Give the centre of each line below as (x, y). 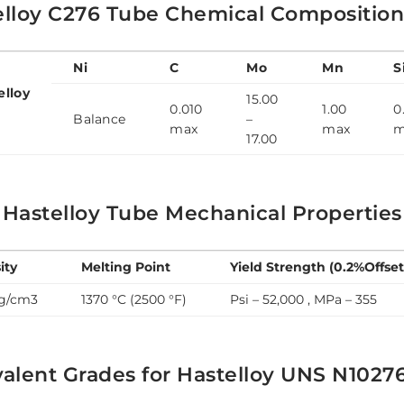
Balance (100, 119)
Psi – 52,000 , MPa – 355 (304, 300)
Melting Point (126, 267)
